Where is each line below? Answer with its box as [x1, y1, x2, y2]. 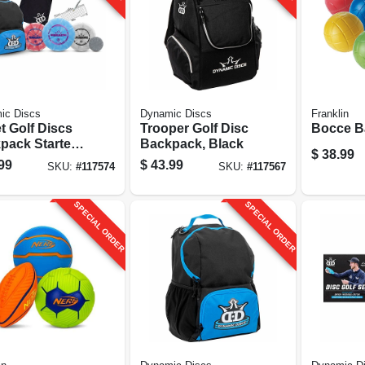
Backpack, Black [139, 136, 244, 151]
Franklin [311, 108, 349, 120]
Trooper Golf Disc [139, 121, 248, 135]
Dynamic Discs [139, 108, 212, 120]
